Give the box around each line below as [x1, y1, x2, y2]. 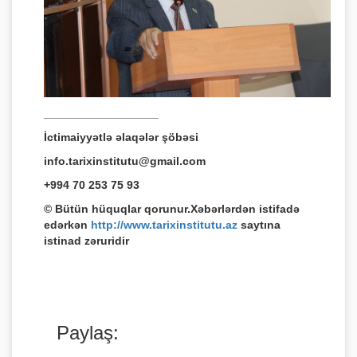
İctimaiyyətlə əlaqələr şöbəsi [44, 131, 198, 143]
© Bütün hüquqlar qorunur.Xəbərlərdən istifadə [44, 202, 300, 215]
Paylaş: [57, 322, 119, 343]
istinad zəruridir [44, 234, 129, 247]
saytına [237, 218, 280, 231]
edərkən [44, 218, 91, 231]
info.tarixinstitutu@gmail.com [44, 155, 206, 167]
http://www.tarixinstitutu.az [91, 218, 237, 231]
